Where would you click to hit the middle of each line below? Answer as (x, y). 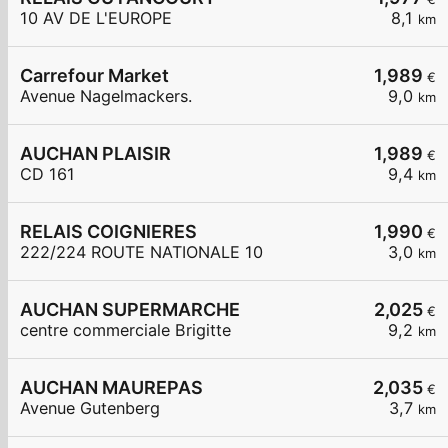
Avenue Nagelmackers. (106, 96)
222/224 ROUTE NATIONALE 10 (141, 252)
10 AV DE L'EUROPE (96, 18)
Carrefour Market (94, 76)
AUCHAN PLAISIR (95, 154)
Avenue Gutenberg (90, 408)
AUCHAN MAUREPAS (111, 388)
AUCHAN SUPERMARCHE (130, 310)
